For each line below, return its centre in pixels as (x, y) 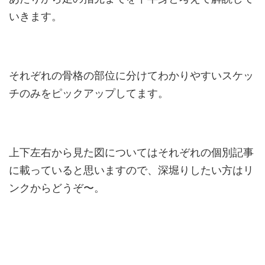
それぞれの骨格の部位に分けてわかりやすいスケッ (131, 76)
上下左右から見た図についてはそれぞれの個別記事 (131, 153)
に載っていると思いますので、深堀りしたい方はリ (131, 171)
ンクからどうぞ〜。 (57, 188)
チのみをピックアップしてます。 (89, 94)
